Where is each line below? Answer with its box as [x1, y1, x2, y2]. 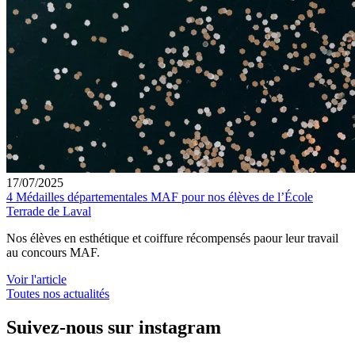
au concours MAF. [6, 246, 100, 260]
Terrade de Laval [6, 204, 91, 219]
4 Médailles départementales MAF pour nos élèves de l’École [6, 190, 313, 204]
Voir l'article [6, 273, 67, 287]
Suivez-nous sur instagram [6, 317, 221, 338]
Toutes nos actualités [6, 287, 109, 301]
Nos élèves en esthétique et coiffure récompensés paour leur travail [6, 231, 338, 246]
